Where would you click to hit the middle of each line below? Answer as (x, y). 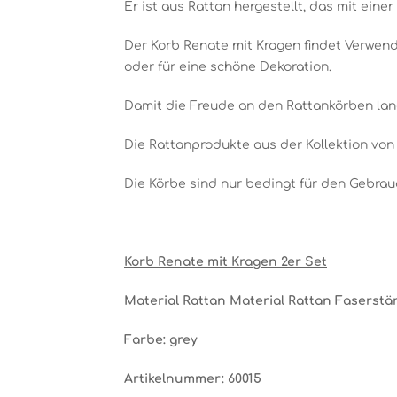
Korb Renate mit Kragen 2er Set (226, 262)
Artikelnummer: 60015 (193, 379)
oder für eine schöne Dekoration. (228, 67)
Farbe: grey (161, 340)
